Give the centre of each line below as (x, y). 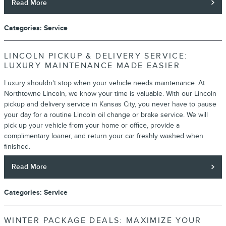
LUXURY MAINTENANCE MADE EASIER (92, 66)
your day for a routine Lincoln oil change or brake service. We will (106, 115)
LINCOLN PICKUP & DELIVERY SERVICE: (96, 56)
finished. (17, 147)
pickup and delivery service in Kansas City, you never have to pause (110, 104)
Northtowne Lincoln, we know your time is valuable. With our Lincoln (110, 94)
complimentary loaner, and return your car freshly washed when (104, 136)
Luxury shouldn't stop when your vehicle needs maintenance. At (104, 83)
